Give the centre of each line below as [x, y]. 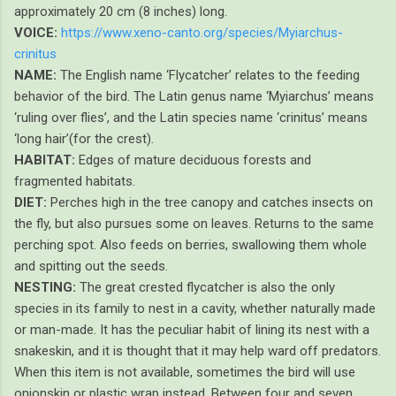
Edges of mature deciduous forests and [195, 160]
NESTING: [47, 287]
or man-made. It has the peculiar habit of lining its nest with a [192, 329]
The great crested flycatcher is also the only [207, 287]
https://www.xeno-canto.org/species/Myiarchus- [202, 32]
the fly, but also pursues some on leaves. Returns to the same [194, 223]
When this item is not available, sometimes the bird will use [185, 372]
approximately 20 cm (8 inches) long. [121, 11]
